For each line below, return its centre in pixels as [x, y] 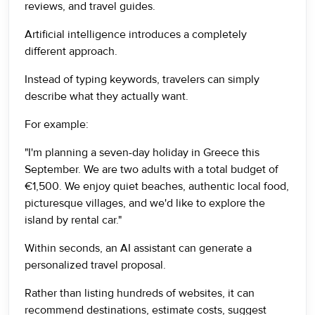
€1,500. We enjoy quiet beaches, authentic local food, [157, 186]
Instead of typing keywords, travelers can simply [142, 79]
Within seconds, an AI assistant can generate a [138, 248]
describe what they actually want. [107, 96]
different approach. [71, 51]
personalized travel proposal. [95, 265]
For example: [57, 124]
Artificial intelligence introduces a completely [136, 34]
